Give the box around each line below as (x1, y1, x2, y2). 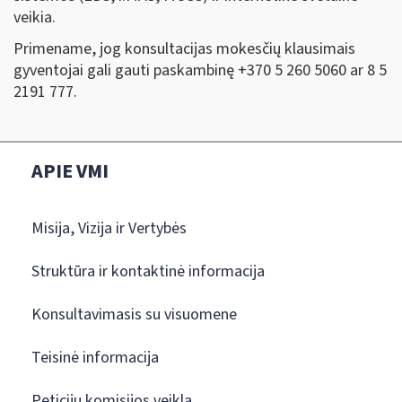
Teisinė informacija (31, 345, 159, 369)
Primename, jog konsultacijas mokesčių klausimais (13, 38, 355, 61)
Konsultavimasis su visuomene (31, 302, 237, 326)
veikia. (13, 5, 56, 29)
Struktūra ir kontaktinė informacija (31, 259, 265, 283)
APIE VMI (31, 156, 109, 186)
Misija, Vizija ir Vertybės (31, 216, 187, 240)
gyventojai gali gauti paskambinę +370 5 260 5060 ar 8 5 (13, 59, 387, 83)
